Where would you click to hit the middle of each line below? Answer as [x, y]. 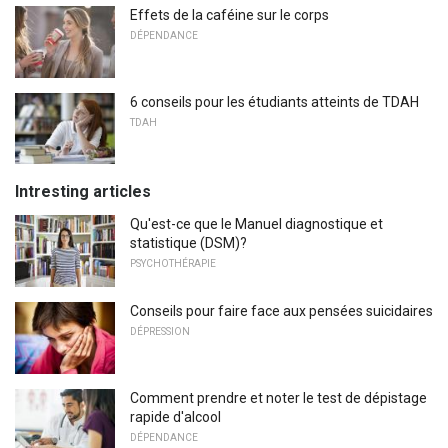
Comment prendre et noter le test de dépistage [278, 397]
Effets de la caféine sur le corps [229, 15]
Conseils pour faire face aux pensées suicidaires [281, 311]
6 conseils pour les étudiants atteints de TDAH [274, 101]
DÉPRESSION [160, 332]
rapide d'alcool [175, 416]
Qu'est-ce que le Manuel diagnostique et [256, 224]
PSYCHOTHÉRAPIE [173, 264]
